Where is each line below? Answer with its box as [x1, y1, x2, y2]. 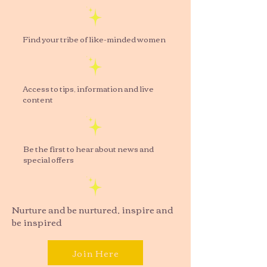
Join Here [72, 244, 119, 261]
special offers [23, 152, 74, 166]
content [23, 92, 53, 106]
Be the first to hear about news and [23, 141, 154, 156]
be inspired [12, 213, 62, 230]
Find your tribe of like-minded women [23, 32, 166, 46]
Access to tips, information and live [23, 81, 154, 95]
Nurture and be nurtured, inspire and [12, 201, 173, 218]
